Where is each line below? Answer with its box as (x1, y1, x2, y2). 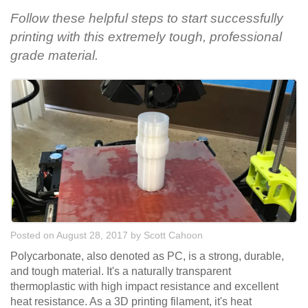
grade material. (10, 48, 98, 63)
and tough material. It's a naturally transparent (10, 265, 231, 278)
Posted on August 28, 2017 (10, 230, 128, 241)
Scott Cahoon (144, 230, 203, 241)
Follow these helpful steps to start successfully (10, 11, 283, 26)
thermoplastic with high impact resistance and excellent (10, 280, 278, 293)
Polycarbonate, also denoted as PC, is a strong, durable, (10, 250, 284, 263)
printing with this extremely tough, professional (10, 30, 282, 45)
